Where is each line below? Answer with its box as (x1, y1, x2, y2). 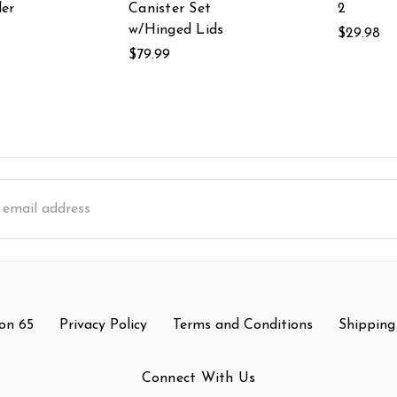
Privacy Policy (58, 317, 147, 332)
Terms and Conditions (172, 317, 313, 332)
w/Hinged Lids (128, 22, 224, 37)
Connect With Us (141, 370, 256, 385)
